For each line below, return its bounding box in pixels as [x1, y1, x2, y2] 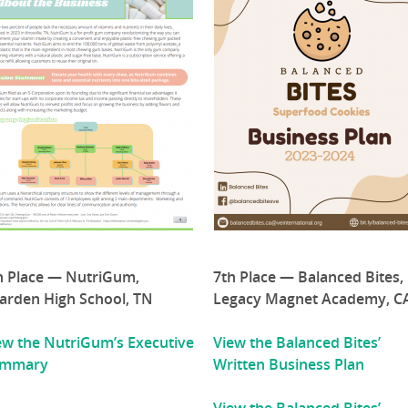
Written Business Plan [213, 354, 365, 375]
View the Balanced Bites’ [213, 332, 382, 353]
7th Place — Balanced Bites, [213, 267, 404, 288]
